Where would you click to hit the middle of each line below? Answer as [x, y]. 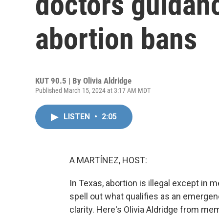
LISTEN [78, 117]
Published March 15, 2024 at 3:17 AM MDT [93, 90]
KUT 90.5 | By [59, 81]
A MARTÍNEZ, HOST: [108, 160]
